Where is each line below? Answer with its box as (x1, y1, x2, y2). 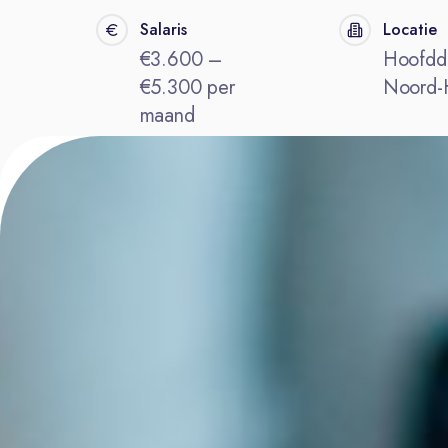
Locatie (382, 18, 437, 41)
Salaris (139, 18, 187, 41)
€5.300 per (139, 73, 235, 102)
